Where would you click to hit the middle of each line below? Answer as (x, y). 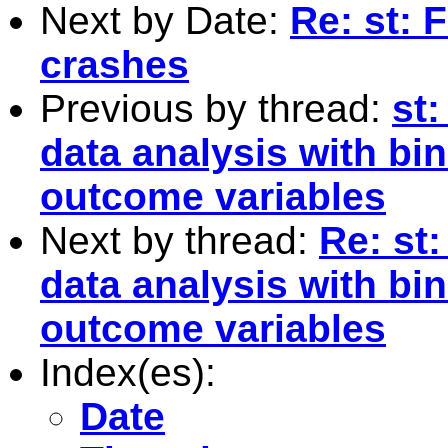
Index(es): (128, 372)
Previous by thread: (216, 108)
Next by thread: (179, 240)
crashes (114, 64)
